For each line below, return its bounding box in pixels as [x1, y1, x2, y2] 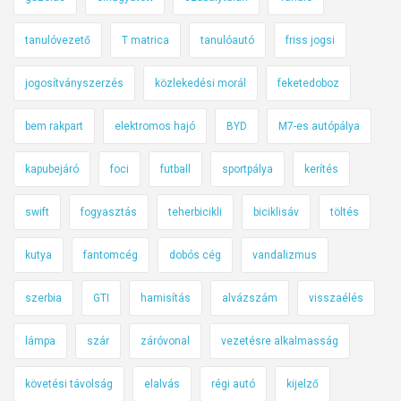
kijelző [286, 378, 319, 391]
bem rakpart [25, 120, 83, 133]
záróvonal [141, 335, 190, 348]
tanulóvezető [25, 34, 90, 47]
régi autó [211, 378, 255, 391]
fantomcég [83, 249, 138, 262]
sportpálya [222, 163, 273, 176]
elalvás [144, 378, 180, 391]
